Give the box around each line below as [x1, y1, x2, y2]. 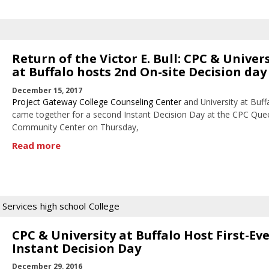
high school [40, 199, 86, 212]
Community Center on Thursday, [11, 121, 139, 133]
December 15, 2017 [11, 85, 82, 95]
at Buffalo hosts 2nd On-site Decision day [11, 64, 267, 80]
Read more [11, 139, 61, 152]
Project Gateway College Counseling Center [11, 95, 181, 107]
